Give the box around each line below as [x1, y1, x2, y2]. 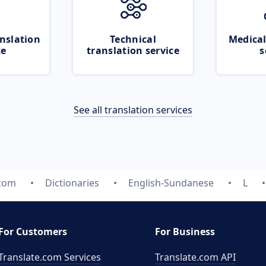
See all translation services [74, 103, 192, 116]
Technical [110, 33, 156, 46]
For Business [155, 225, 215, 238]
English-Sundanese [128, 176, 214, 189]
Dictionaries [45, 176, 99, 189]
